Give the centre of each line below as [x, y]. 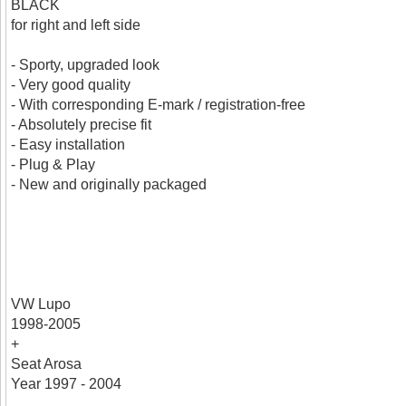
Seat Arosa [47, 364]
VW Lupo [41, 304]
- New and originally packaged [109, 184]
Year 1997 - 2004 [67, 384]
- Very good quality [71, 85]
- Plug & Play [53, 164]
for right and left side [76, 25]
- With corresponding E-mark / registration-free [159, 105]
